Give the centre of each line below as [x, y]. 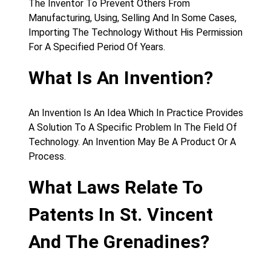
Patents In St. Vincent [121, 214]
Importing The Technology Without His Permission [135, 32]
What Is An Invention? [121, 78]
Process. [47, 156]
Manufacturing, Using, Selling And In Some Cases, [132, 18]
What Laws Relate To [116, 187]
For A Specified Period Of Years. [97, 47]
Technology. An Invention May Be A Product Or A [132, 142]
